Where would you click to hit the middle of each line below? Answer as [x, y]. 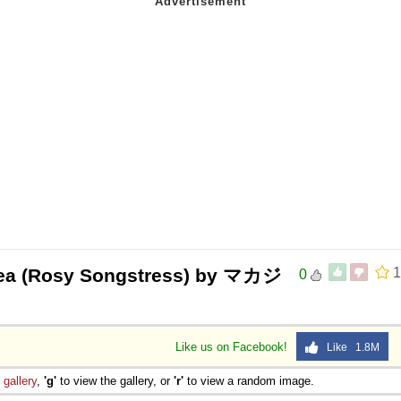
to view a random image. [249, 380]
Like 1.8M [349, 347]
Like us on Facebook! [233, 346]
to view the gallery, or [115, 380]
